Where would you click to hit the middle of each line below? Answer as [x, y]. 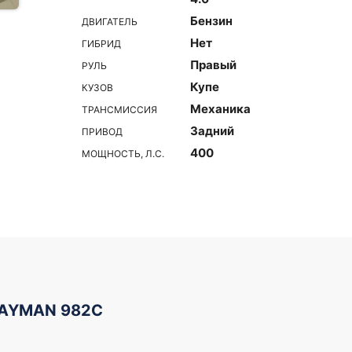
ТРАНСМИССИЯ [119, 109]
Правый [213, 65]
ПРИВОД [102, 131]
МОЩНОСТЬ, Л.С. [123, 153]
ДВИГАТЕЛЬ [110, 21]
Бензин [211, 21]
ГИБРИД [101, 43]
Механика [220, 109]
